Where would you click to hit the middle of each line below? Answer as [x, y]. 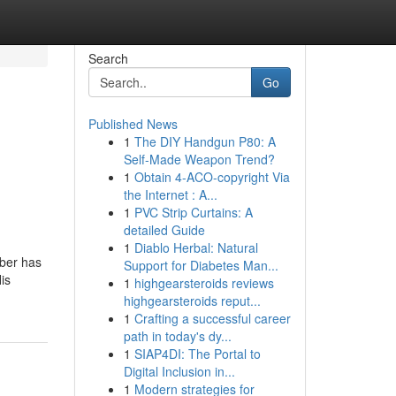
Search [108, 58]
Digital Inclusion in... [179, 371]
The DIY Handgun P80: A [205, 141]
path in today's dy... [177, 336]
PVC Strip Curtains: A [193, 212]
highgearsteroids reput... [192, 301]
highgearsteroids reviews [204, 283]
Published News [133, 124]
